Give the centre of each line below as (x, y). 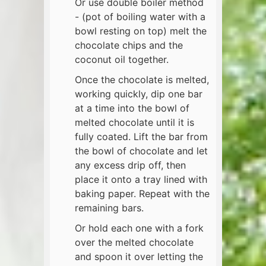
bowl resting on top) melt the (141, 31)
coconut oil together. (122, 60)
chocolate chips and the (129, 45)
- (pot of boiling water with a (140, 17)
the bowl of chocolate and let (141, 151)
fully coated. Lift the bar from (141, 137)
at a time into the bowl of (132, 108)
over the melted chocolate (134, 243)
